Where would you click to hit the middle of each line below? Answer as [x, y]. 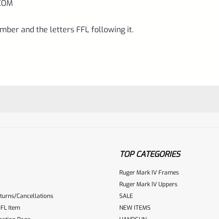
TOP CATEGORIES [150, 154]
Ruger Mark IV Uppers [148, 184]
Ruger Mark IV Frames [149, 172]
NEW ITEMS [135, 208]
